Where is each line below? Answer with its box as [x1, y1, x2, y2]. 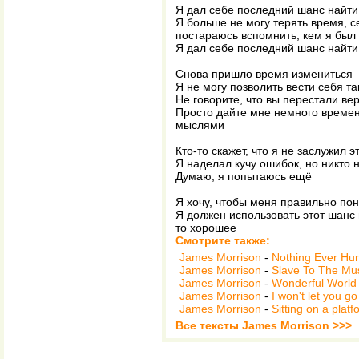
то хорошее [175, 221, 236, 234]
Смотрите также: [175, 234, 270, 247]
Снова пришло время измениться [175, 67, 353, 80]
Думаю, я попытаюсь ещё [175, 170, 312, 183]
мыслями [175, 119, 224, 131]
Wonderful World [272, 276, 357, 289]
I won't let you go [272, 289, 357, 302]
